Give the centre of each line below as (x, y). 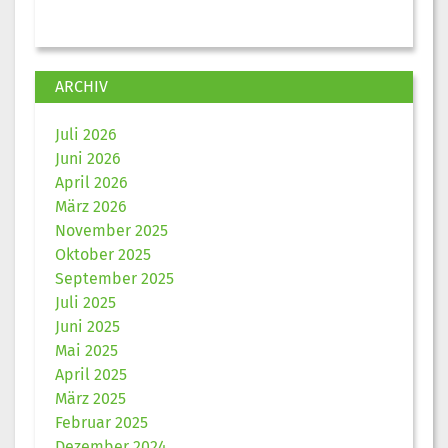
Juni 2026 (88, 158)
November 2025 (111, 230)
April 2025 (91, 374)
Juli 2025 (85, 302)
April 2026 (91, 182)
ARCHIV (81, 86)
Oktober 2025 (103, 254)
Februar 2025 (101, 422)
